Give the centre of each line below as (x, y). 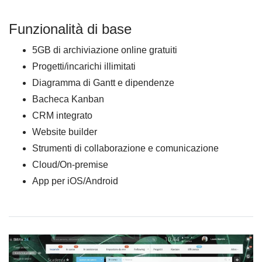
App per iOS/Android (75, 181)
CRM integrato (62, 116)
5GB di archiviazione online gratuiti (105, 50)
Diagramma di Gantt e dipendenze (103, 83)
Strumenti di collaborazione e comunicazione (125, 149)
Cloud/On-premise (70, 165)
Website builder (65, 132)
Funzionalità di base (70, 29)
